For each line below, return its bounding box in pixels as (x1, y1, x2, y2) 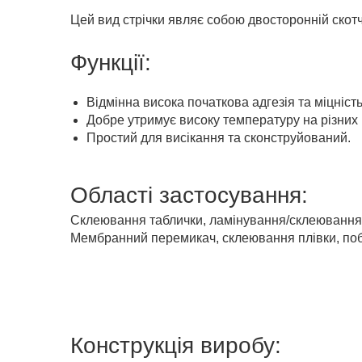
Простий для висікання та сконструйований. (86, 131, 351, 145)
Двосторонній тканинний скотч (70, 149, 253, 162)
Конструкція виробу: (70, 333, 281, 358)
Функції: (70, 50, 151, 75)
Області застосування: (70, 183, 308, 208)
